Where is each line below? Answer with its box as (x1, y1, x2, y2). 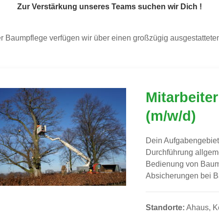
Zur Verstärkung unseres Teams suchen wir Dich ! (17, 2, 202, 11)
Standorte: (146, 203, 185, 212)
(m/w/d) (146, 108, 196, 124)
